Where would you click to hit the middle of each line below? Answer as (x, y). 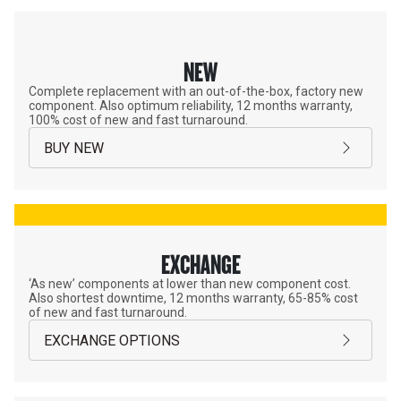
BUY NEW (74, 148)
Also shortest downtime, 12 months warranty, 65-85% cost (193, 298)
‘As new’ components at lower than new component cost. (190, 284)
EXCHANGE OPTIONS (112, 340)
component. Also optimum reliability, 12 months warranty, (191, 106)
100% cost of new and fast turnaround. (138, 120)
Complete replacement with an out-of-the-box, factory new (196, 91)
